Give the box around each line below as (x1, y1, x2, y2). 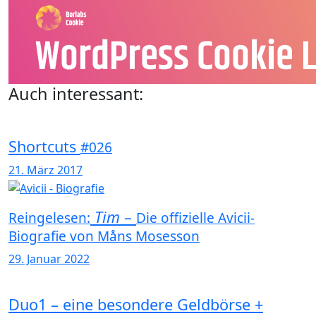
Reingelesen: (8, 208, 90, 227)
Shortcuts (8, 135, 80, 157)
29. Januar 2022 (8, 250, 90, 267)
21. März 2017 (8, 162, 83, 178)
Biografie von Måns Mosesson (8, 226, 200, 245)
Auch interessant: (8, 82, 143, 105)
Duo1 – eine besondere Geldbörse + (8, 293, 263, 315)
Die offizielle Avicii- (136, 208, 255, 227)
